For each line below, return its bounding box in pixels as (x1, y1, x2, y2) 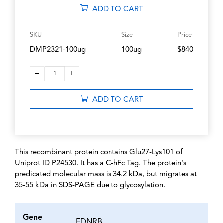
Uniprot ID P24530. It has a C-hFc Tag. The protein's (15, 160, 186, 168)
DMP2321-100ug (30, 46, 86, 54)
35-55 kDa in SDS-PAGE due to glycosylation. (15, 182, 165, 190)
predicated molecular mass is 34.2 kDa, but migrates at (15, 171, 197, 179)
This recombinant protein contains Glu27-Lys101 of (15, 149, 183, 157)
